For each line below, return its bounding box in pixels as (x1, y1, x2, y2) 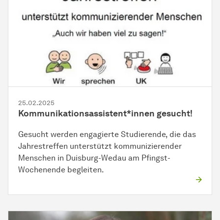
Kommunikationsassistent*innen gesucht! (18, 108, 192, 119)
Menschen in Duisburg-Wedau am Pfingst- (18, 153, 170, 163)
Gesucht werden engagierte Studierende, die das (18, 129, 196, 139)
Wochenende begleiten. (18, 165, 104, 174)
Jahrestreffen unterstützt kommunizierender (18, 141, 182, 151)
